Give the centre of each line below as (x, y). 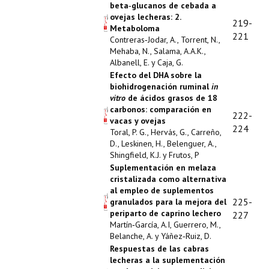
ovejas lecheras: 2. (145, 17)
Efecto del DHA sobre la (156, 75)
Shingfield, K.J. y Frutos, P (155, 155)
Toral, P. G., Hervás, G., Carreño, (165, 132)
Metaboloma (135, 28)
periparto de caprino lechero (165, 213)
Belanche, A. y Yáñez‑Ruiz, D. (161, 236)
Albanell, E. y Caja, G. (147, 62)
